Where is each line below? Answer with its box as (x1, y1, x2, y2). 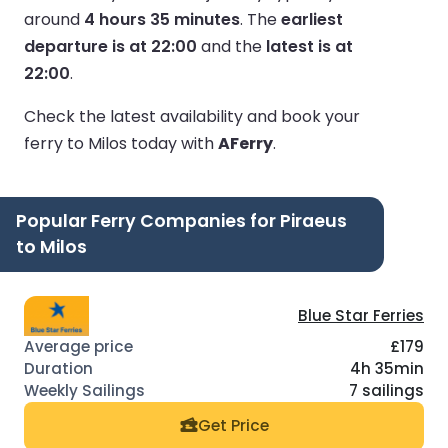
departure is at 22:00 (24, 34, 197, 58)
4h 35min (350, 357, 424, 379)
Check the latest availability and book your (24, 104, 360, 128)
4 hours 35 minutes (84, 7, 240, 31)
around (24, 7, 84, 31)
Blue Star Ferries (298, 304, 424, 326)
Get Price (197, 415, 269, 437)
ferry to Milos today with (24, 131, 218, 155)
